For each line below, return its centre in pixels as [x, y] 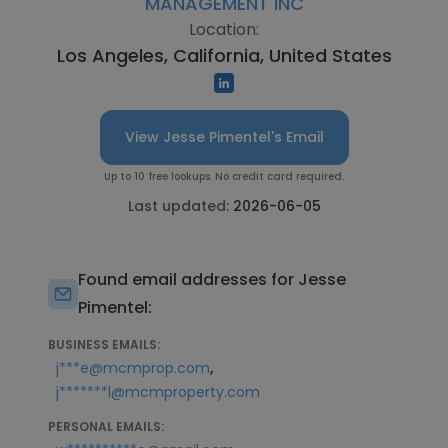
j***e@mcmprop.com [133, 368]
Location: [224, 29]
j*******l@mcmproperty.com [158, 392]
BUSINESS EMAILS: [104, 344]
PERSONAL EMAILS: [106, 426]
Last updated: [180, 206]
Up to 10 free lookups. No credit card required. [224, 176]
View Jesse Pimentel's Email [224, 137]
